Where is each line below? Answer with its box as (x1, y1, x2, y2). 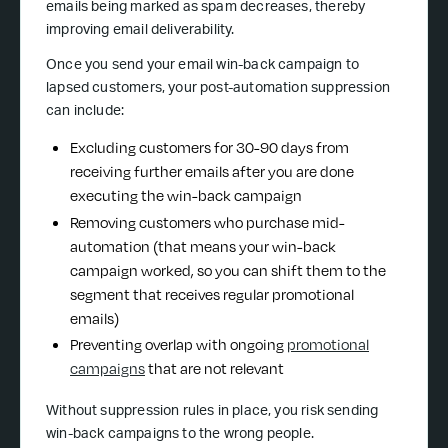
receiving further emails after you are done (70, 161, 354, 183)
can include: (46, 105, 125, 120)
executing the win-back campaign (70, 185, 302, 207)
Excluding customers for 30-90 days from (70, 137, 349, 159)
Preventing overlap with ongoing (70, 334, 287, 356)
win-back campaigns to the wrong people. (46, 428, 315, 443)
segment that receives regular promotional (70, 283, 354, 305)
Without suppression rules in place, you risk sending (46, 405, 379, 420)
